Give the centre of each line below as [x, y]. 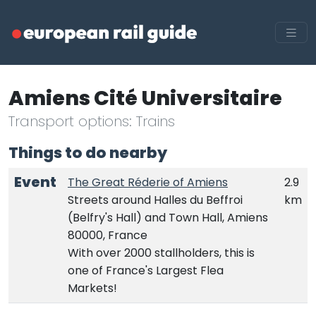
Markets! [92, 288]
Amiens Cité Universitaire [145, 98]
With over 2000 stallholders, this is [161, 253]
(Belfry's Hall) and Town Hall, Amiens [168, 217]
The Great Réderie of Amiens [148, 182]
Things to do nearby [88, 152]
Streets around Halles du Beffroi [155, 200]
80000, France [108, 235]
